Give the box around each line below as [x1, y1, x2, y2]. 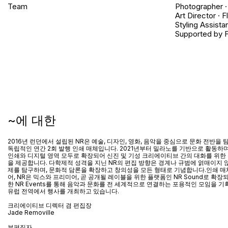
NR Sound [172, 173, 203, 181]
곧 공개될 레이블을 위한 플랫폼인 [80, 173, 172, 181]
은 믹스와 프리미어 [25, 173, 77, 181]
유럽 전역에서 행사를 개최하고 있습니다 [8, 187, 118, 195]
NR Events [14, 180, 46, 188]
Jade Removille [8, 208, 54, 216]
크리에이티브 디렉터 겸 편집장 [8, 201, 92, 209]
